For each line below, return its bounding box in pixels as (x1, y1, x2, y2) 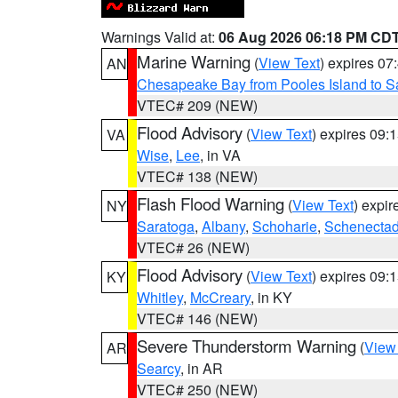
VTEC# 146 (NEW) (137, 308, 258, 329)
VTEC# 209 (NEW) (137, 95, 258, 115)
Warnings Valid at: (101, 27, 219, 47)
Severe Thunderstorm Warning (137, 334, 356, 357)
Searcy (137, 358, 180, 378)
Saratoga (137, 216, 195, 236)
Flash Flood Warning (137, 192, 284, 215)
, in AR (180, 358, 223, 378)
